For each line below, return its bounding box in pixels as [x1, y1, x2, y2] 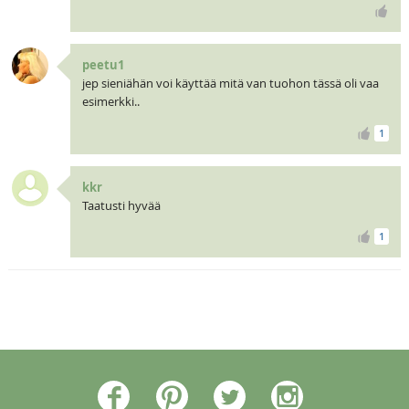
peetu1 [81, 56, 124, 73]
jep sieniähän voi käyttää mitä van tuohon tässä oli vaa [81, 74, 379, 91]
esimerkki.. [81, 92, 140, 110]
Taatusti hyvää [81, 196, 161, 214]
